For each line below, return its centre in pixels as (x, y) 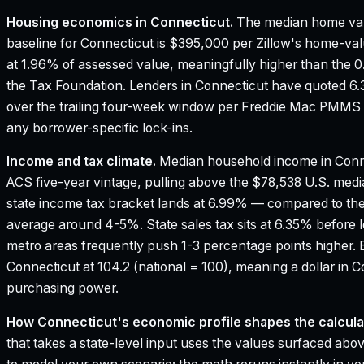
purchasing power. (63, 288)
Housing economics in (78, 22)
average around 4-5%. (76, 225)
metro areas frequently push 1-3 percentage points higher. (183, 246)
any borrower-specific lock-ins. (100, 128)
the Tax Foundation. (66, 85)
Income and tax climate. (81, 162)
